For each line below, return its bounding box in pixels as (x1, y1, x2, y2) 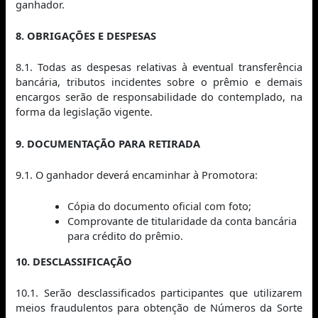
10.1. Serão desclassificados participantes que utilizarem (16, 285, 302, 300)
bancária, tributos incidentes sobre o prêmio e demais (16, 75, 302, 89)
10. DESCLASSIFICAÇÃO (16, 253, 133, 268)
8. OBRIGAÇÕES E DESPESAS (16, 28, 157, 43)
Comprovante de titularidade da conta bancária (67, 214, 297, 229)
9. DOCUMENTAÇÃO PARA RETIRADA (16, 136, 201, 150)
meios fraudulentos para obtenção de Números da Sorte (16, 300, 302, 315)
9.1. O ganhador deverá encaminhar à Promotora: (16, 168, 258, 182)
